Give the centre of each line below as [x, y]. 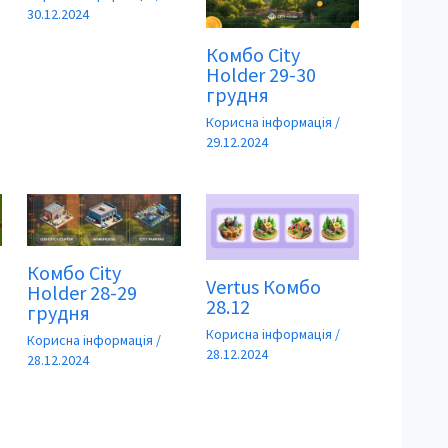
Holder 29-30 [260, 75]
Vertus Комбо [263, 287]
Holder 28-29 [82, 293]
